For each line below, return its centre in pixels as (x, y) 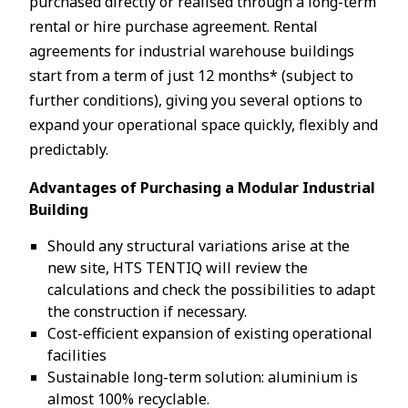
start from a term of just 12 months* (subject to (191, 76)
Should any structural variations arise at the (199, 246)
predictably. (69, 149)
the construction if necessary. (147, 311)
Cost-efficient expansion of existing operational (210, 333)
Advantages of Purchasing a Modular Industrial (202, 188)
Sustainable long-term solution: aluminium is (203, 377)
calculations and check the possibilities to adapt (211, 290)
